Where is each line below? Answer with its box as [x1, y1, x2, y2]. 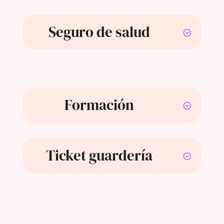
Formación [64, 95, 134, 115]
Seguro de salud [48, 22, 150, 42]
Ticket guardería [46, 145, 153, 166]
